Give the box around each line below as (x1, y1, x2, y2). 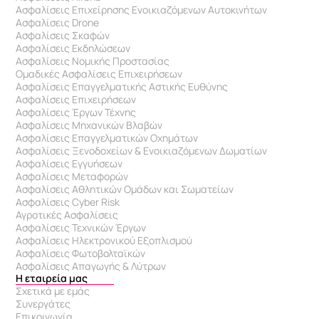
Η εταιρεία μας (16, 271, 88, 285)
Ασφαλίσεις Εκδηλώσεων (16, 41, 131, 55)
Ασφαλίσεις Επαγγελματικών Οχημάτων (16, 131, 199, 145)
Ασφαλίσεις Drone (16, 16, 100, 29)
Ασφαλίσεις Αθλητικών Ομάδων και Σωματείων (16, 182, 234, 196)
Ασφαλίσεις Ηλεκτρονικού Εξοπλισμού (16, 234, 193, 247)
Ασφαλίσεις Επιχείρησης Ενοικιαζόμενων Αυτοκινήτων (16, 3, 268, 16)
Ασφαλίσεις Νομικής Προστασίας (16, 54, 170, 68)
